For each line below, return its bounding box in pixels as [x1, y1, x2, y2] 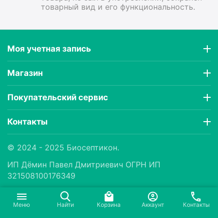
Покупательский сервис [7, 92, 108, 102]
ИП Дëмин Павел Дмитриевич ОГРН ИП [7, 159, 161, 169]
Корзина [97, 201, 121, 208]
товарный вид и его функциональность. [41, 1, 195, 12]
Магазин [7, 68, 43, 78]
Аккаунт [141, 201, 164, 208]
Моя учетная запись [7, 44, 91, 54]
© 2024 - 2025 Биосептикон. [7, 142, 119, 152]
